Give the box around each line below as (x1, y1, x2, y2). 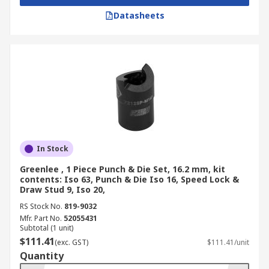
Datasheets (113, 10, 165, 21)
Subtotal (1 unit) (20, 223, 73, 233)
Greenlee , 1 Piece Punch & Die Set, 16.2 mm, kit (20, 163, 225, 175)
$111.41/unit (207, 237, 249, 247)
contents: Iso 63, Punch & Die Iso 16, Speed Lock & (20, 174, 239, 185)
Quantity (20, 249, 64, 262)
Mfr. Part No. (20, 213, 62, 223)
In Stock (37, 144, 68, 154)
